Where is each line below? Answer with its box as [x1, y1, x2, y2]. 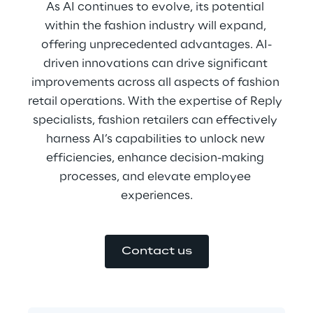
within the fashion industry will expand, [44, 20, 269, 32]
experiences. [120, 189, 193, 202]
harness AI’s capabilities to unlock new [45, 133, 268, 145]
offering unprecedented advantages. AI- [41, 38, 272, 51]
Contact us [121, 246, 192, 257]
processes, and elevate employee [59, 170, 254, 183]
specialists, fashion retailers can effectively [33, 114, 280, 126]
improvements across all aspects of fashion [31, 76, 282, 89]
